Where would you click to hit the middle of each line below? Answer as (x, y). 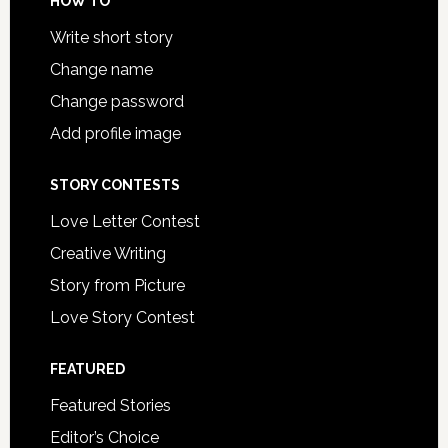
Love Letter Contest (124, 221)
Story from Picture (117, 285)
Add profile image (115, 133)
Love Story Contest (122, 317)
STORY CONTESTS (114, 184)
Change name (101, 69)
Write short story (111, 37)
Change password (116, 101)
